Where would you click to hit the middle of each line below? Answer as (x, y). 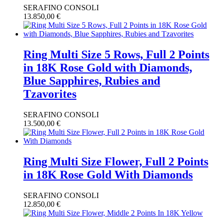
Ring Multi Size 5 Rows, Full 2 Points (116, 55)
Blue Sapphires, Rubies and (92, 81)
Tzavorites (50, 94)
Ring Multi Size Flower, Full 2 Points (116, 162)
